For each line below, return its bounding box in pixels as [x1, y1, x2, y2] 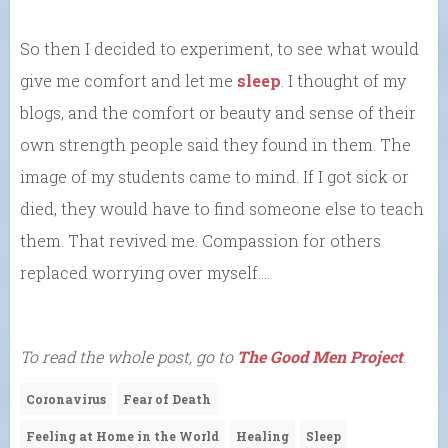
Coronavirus [26, 391, 106, 408]
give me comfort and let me [20, 70, 237, 92]
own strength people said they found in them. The [20, 134, 411, 156]
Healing [236, 428, 289, 445]
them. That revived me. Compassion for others [20, 230, 381, 252]
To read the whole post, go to [20, 346, 237, 368]
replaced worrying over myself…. [20, 262, 270, 284]
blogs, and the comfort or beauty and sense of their [20, 102, 416, 124]
